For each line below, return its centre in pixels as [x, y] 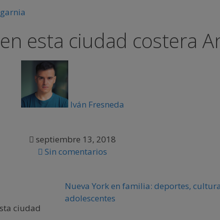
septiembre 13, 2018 [76, 139]
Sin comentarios [76, 151]
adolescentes [90, 198]
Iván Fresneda [97, 104]
